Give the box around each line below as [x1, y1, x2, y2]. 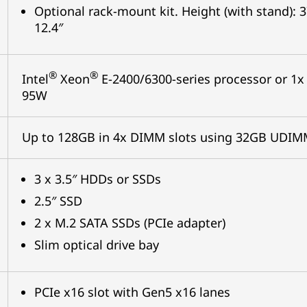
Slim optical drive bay [34, 236, 159, 253]
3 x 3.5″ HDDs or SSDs [34, 171, 161, 187]
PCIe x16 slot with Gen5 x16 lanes [34, 284, 230, 300]
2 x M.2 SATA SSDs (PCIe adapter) [34, 214, 225, 231]
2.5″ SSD [34, 193, 82, 209]
